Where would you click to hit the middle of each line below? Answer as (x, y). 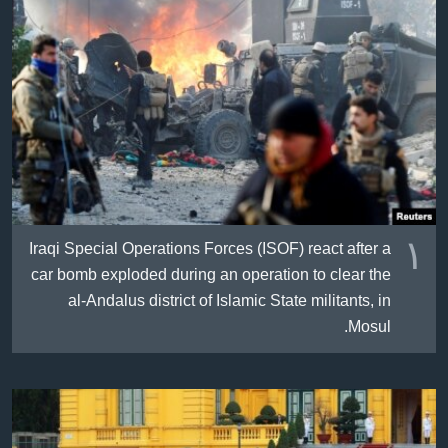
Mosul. (369, 328)
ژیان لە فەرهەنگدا (359, 19)
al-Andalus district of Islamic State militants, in (229, 302)
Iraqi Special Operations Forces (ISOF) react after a (210, 250)
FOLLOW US (388, 90)
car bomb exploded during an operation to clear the (211, 276)
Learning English (363, 36)
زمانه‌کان (378, 185)
